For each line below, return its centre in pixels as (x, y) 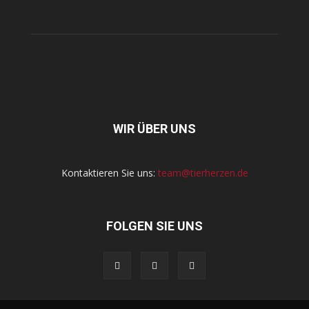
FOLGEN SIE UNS (154, 226)
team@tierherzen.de (203, 173)
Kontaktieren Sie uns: (109, 173)
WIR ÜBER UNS (154, 129)
